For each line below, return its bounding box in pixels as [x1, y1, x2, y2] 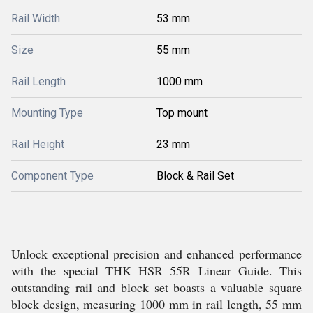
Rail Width [11, 12, 60, 25]
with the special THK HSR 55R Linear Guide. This [11, 262, 302, 279]
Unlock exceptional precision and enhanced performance [11, 245, 302, 262]
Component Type [11, 169, 94, 182]
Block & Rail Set [156, 169, 234, 182]
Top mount [156, 106, 208, 119]
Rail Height [11, 138, 64, 151]
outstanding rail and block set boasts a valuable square [11, 279, 302, 296]
